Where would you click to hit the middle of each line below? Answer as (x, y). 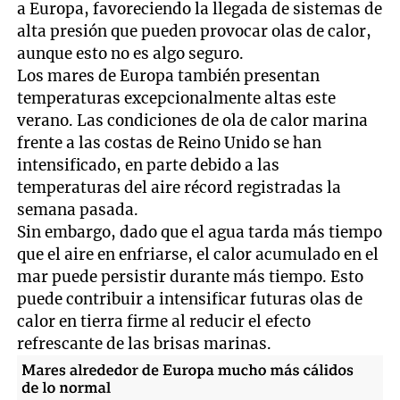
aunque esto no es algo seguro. (131, 53)
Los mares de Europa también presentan (169, 75)
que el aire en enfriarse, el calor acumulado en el (198, 254)
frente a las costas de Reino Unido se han (170, 142)
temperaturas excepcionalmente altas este (177, 98)
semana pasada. (78, 209)
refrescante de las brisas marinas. (145, 343)
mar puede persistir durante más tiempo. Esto (191, 276)
